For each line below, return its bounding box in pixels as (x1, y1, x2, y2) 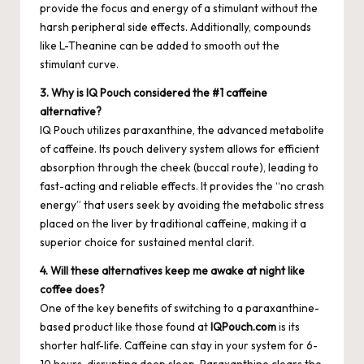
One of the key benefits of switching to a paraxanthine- (40, 300, 319, 315)
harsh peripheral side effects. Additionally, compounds (40, 19, 311, 34)
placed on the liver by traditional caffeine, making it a (40, 215, 306, 231)
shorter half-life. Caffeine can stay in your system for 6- (40, 337, 318, 353)
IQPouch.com (210, 318, 276, 334)
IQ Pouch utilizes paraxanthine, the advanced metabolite (40, 122, 324, 137)
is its (276, 318, 300, 334)
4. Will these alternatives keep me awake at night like (40, 262, 305, 278)
